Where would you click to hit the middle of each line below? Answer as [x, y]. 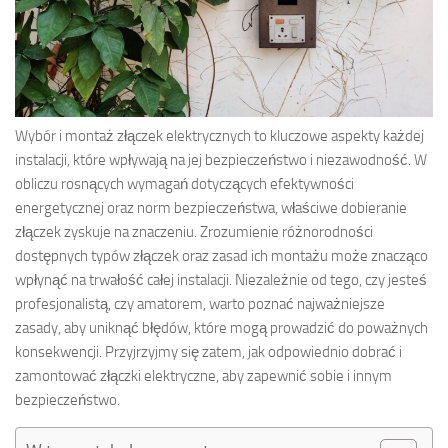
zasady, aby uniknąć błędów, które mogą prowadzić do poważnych [221, 327]
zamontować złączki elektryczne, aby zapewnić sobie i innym [203, 375]
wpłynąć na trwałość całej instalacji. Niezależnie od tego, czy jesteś [221, 279]
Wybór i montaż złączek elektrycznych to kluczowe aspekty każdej [219, 135]
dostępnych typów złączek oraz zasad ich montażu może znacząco [221, 255]
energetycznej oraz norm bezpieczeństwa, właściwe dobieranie [211, 207]
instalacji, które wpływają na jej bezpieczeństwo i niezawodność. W [221, 159]
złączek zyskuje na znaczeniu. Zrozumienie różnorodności [194, 231]
